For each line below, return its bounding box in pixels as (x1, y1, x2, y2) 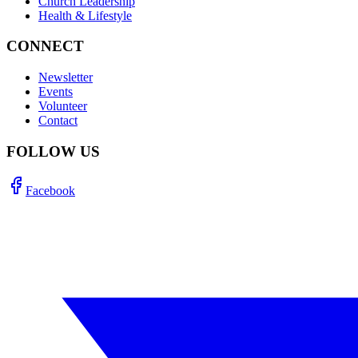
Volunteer (38, 99, 87, 113)
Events (38, 85, 73, 99)
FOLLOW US (6, 142, 100, 160)
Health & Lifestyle (38, 8, 132, 22)
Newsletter (38, 70, 93, 85)
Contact (38, 113, 78, 128)
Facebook (26, 183, 75, 197)
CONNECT (6, 38, 84, 55)
